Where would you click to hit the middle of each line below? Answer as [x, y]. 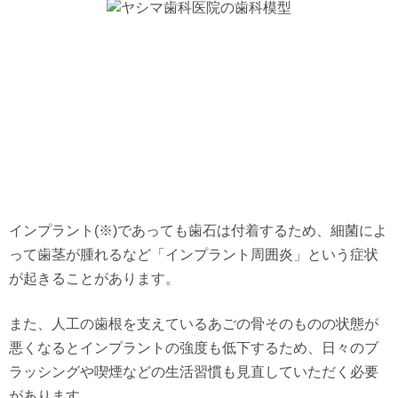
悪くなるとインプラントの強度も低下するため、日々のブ [194, 348]
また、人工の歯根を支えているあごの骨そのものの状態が [194, 324]
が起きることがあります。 [94, 279]
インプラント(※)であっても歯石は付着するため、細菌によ [198, 231]
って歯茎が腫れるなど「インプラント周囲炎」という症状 [194, 255]
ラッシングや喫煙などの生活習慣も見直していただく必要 [194, 372]
